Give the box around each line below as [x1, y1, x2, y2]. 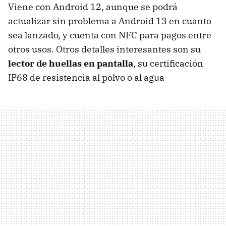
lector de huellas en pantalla [8, 57, 133, 69]
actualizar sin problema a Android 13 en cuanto [8, 15, 211, 27]
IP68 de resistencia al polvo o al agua [8, 71, 164, 83]
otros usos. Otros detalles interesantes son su [8, 43, 201, 55]
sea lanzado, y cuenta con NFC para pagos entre [8, 29, 211, 41]
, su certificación [133, 57, 203, 69]
